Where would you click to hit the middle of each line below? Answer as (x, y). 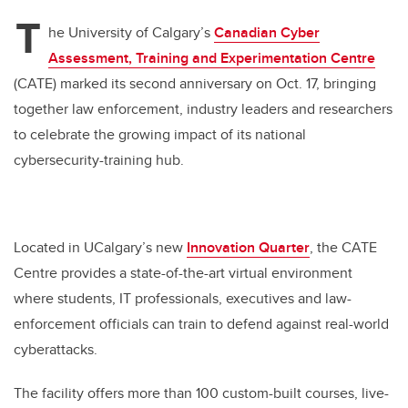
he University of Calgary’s (131, 33)
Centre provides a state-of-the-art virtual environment (183, 273)
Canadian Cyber (267, 33)
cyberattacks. (57, 350)
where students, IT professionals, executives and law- (183, 299)
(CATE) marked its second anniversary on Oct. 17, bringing (195, 84)
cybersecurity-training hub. (99, 160)
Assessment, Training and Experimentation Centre (212, 58)
